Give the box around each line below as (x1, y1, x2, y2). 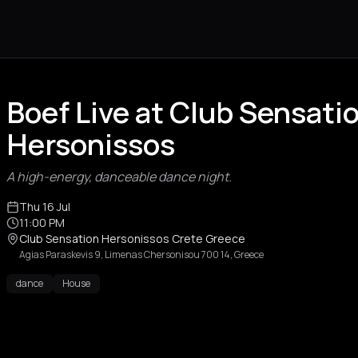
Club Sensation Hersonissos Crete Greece (19, 231, 245, 246)
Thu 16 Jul (19, 199, 70, 214)
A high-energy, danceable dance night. (6, 168, 232, 185)
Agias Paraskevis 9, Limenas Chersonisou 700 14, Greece (19, 248, 264, 261)
